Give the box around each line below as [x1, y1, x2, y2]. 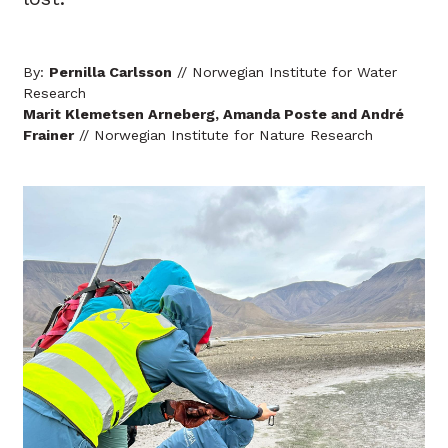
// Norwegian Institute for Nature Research [74, 126, 373, 143]
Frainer [23, 126, 74, 143]
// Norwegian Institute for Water [172, 63, 397, 80]
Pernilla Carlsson [49, 63, 172, 80]
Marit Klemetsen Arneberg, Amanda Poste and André [23, 105, 404, 122]
